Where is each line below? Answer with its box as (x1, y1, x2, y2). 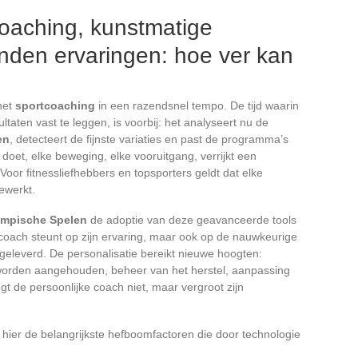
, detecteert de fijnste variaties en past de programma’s (10, 132, 288, 145)
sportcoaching (15, 98, 95, 112)
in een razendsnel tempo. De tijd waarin (95, 98, 299, 112)
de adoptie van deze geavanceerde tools (87, 213, 296, 226)
